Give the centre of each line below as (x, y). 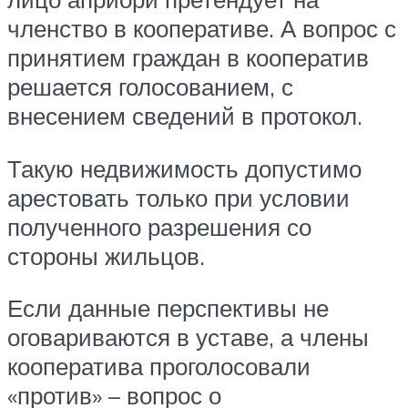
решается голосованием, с (150, 87)
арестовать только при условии (178, 197)
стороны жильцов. (106, 255)
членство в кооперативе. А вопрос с (202, 29)
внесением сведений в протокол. (185, 116)
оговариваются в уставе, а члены (188, 337)
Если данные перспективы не (168, 308)
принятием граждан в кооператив (188, 58)
